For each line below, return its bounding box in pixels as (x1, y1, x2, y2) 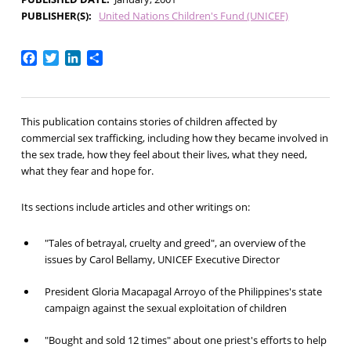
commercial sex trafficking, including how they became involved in (20, 131, 328, 146)
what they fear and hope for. (20, 164, 154, 179)
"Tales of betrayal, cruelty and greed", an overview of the (44, 236, 306, 251)
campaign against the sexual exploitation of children (44, 301, 287, 316)
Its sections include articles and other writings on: (20, 200, 250, 215)
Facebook (36, 48, 93, 66)
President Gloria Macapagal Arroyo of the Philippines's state (44, 284, 322, 299)
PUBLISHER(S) (20, 8, 89, 23)
